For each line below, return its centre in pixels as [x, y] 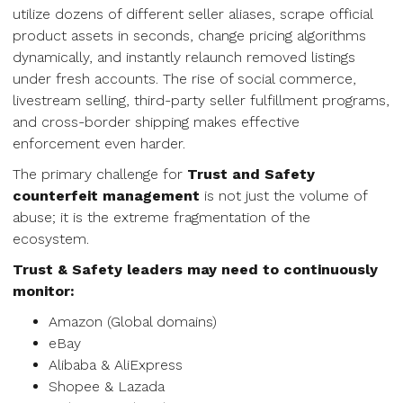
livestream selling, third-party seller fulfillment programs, [201, 100]
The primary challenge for [100, 174]
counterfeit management [106, 196]
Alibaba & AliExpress [116, 365]
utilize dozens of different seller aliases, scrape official [193, 14]
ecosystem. [51, 239]
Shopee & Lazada [107, 386]
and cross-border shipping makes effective [156, 122]
